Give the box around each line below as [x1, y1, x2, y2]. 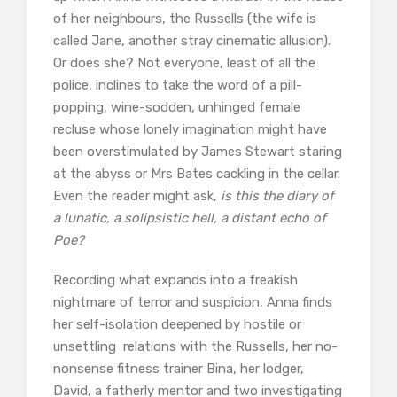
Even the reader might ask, [53, 188, 221, 205]
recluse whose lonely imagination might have [53, 121, 327, 138]
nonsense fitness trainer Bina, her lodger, [53, 361, 304, 378]
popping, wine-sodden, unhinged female [53, 99, 300, 116]
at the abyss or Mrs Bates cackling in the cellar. [53, 166, 340, 183]
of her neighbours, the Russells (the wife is [53, 11, 316, 27]
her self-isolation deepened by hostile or [53, 316, 301, 333]
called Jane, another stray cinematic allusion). [53, 33, 331, 50]
